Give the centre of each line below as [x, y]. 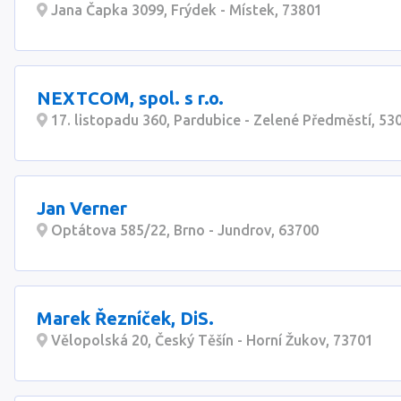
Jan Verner [82, 208]
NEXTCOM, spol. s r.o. [130, 98]
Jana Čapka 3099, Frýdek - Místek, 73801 [185, 10]
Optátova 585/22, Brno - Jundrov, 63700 [183, 230]
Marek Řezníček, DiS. [125, 318]
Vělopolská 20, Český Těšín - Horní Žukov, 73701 [210, 340]
